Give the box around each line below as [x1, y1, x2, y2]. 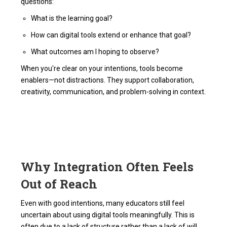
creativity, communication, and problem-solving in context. [21, 88, 206, 96]
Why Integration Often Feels [21, 159, 194, 175]
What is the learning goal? [31, 14, 113, 23]
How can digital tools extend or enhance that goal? [31, 31, 192, 40]
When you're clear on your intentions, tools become [21, 64, 183, 73]
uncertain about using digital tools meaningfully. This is [21, 211, 195, 219]
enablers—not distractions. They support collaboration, [21, 76, 195, 85]
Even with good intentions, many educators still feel [21, 199, 185, 208]
